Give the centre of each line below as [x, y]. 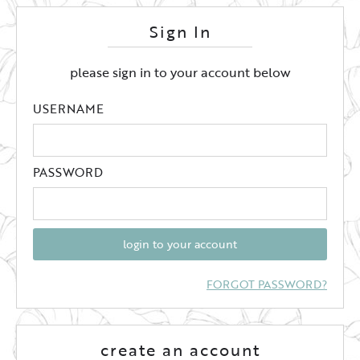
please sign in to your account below [180, 72]
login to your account [180, 243]
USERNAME [68, 108]
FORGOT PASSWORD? [267, 284]
